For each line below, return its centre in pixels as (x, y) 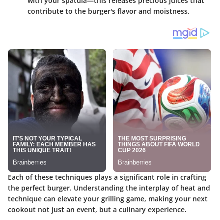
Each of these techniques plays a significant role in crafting (107, 177)
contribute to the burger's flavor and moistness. (109, 11)
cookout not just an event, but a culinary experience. (97, 209)
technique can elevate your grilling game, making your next (108, 198)
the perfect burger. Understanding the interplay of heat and (109, 188)
